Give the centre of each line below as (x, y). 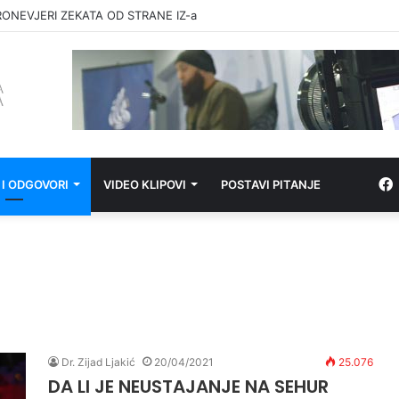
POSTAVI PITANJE (271, 184)
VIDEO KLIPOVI (145, 184)
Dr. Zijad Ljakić (98, 362)
